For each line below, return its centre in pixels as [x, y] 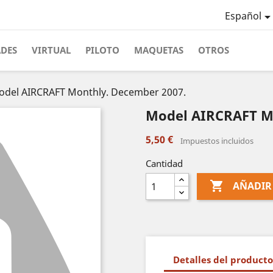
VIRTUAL [51, 50]
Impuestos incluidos [217, 141]
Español [243, 16]
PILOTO [102, 50]
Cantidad [164, 163]
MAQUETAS [159, 50]
